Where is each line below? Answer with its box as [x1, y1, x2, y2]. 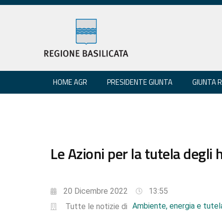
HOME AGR [53, 76, 87, 88]
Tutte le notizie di [65, 201, 127, 211]
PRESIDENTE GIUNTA [107, 76, 172, 88]
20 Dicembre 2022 [63, 186, 128, 196]
